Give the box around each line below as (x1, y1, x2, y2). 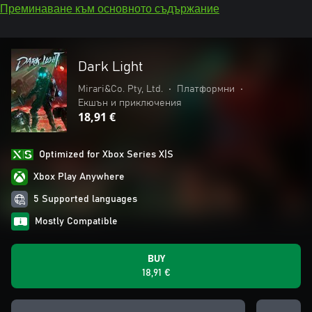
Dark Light (78, 60, 143, 74)
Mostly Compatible (35, 217, 118, 226)
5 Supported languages (33, 194, 137, 204)
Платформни (177, 84, 235, 94)
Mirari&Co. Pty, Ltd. (78, 84, 163, 94)
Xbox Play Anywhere (33, 172, 125, 182)
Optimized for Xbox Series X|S (39, 150, 173, 159)
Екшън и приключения (78, 98, 182, 108)
